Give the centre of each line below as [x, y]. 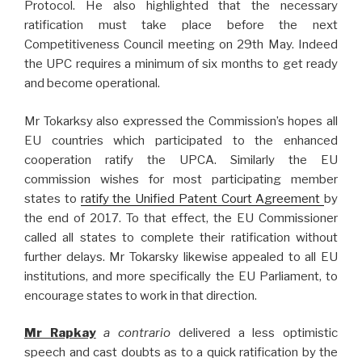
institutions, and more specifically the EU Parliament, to [181, 276]
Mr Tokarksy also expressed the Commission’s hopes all [181, 121]
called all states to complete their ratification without [181, 237]
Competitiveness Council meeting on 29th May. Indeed [181, 45]
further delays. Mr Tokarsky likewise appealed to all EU [181, 257]
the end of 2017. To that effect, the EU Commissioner [181, 218]
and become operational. [92, 84]
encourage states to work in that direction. [141, 295]
